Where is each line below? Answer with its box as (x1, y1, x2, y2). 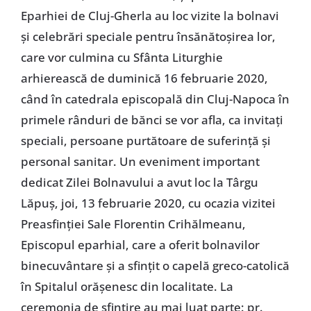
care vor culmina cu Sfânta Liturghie (20, 49, 223, 66)
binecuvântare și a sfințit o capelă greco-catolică (20, 258, 289, 274)
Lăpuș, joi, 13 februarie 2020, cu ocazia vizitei (20, 195, 276, 212)
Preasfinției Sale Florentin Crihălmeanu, (20, 216, 246, 233)
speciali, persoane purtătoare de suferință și (20, 133, 271, 149)
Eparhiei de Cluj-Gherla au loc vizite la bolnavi (20, 8, 279, 24)
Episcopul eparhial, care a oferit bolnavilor (20, 237, 260, 253)
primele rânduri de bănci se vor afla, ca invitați (20, 112, 283, 128)
